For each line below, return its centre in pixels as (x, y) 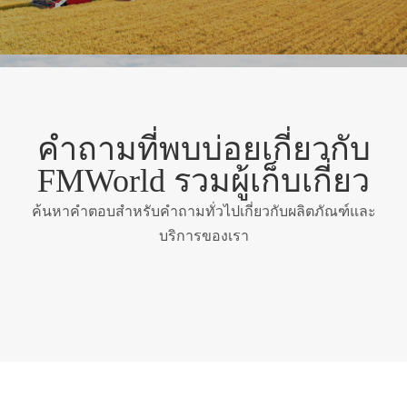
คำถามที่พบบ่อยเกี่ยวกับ (203, 149)
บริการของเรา (203, 236)
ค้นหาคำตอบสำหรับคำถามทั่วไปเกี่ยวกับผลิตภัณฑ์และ (203, 212)
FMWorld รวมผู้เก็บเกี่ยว (203, 181)
